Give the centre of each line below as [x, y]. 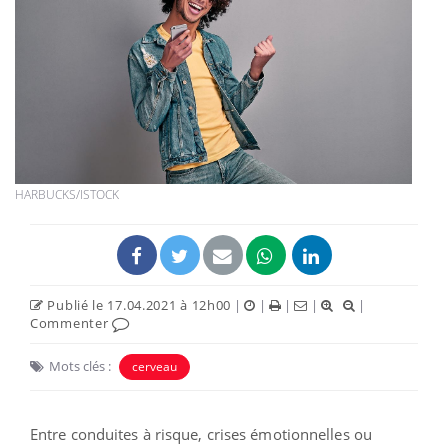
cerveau [154, 366]
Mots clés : [80, 365]
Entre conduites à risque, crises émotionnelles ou [201, 433]
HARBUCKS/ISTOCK [67, 194]
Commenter [71, 322]
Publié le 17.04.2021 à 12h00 [137, 304]
